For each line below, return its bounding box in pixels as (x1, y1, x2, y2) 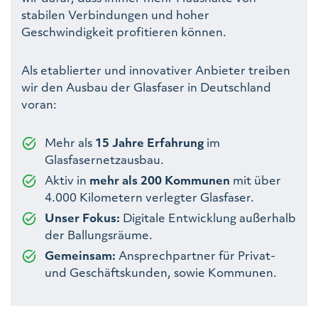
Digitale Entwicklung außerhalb (123, 209, 296, 226)
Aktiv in (45, 171, 89, 188)
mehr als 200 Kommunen (89, 171, 233, 188)
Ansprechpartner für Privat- (119, 246, 275, 263)
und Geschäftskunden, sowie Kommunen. (45, 263, 277, 280)
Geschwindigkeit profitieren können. (21, 23, 226, 40)
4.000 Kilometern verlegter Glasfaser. (45, 188, 254, 205)
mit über (233, 171, 281, 188)
